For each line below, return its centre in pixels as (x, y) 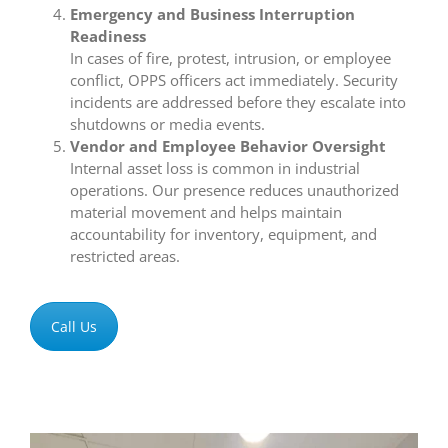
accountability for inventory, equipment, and (223, 234)
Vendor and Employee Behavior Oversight (228, 146)
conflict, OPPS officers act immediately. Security (234, 80)
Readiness (108, 36)
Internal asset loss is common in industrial (215, 168)
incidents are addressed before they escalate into (238, 102)
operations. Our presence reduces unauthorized (234, 190)
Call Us (74, 327)
